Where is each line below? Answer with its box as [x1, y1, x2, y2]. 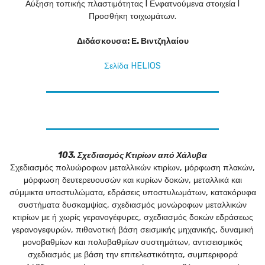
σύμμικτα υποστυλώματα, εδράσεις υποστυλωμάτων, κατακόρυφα [9, 188, 256, 198]
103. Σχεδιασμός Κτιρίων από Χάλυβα [58, 150, 207, 161]
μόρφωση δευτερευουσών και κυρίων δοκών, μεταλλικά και [23, 175, 242, 186]
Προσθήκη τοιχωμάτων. [89, 11, 176, 22]
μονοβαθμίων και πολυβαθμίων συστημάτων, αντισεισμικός [22, 237, 243, 248]
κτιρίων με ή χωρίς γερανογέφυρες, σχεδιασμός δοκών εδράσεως [12, 212, 253, 223]
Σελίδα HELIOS [104, 61, 161, 72]
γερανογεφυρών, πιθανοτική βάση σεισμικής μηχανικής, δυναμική [11, 225, 254, 235]
